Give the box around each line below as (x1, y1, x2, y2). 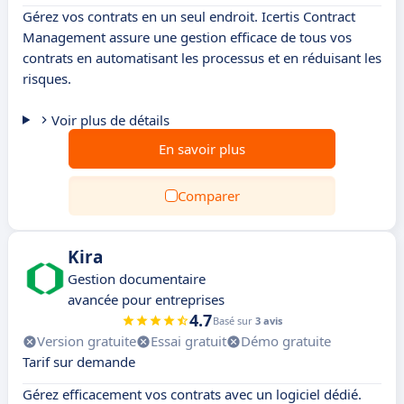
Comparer (177, 187, 240, 205)
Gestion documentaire (68, 270, 206, 288)
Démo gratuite (241, 332, 331, 350)
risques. (23, 69, 71, 87)
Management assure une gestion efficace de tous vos (23, 28, 352, 46)
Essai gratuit (151, 332, 226, 350)
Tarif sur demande (23, 353, 135, 371)
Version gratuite (37, 332, 136, 350)
